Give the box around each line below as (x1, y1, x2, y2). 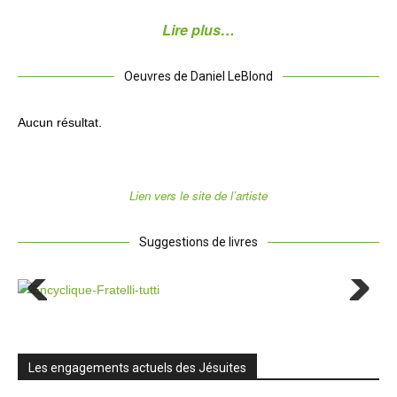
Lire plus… (162, 19, 235, 40)
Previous (27, 311, 75, 326)
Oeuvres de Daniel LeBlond (124, 68, 273, 83)
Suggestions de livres (139, 234, 258, 249)
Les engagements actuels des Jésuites (28, 360, 246, 375)
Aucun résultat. (18, 114, 102, 129)
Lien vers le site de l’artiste (129, 186, 268, 204)
